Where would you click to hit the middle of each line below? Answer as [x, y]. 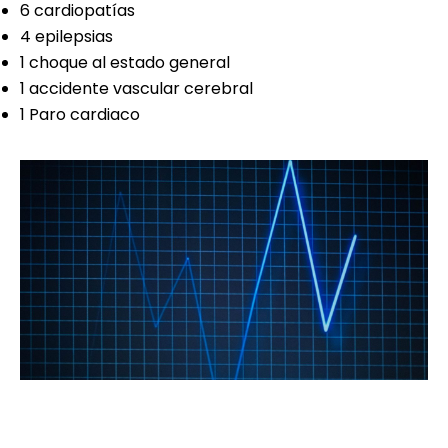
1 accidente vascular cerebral [136, 89]
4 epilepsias [66, 37]
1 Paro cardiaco [82, 115]
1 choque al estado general [125, 63]
